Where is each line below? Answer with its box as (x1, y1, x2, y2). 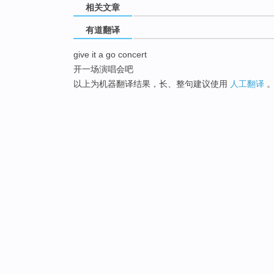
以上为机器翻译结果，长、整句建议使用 (73, 79, 230, 89)
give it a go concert (73, 50, 147, 60)
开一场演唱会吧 (73, 64, 133, 75)
